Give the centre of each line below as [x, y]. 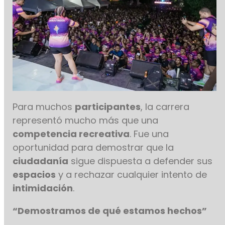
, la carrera [165, 106]
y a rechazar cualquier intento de [132, 174]
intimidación [43, 188]
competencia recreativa [71, 134]
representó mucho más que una [86, 120]
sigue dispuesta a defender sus [141, 161]
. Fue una [149, 134]
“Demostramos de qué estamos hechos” [110, 210]
